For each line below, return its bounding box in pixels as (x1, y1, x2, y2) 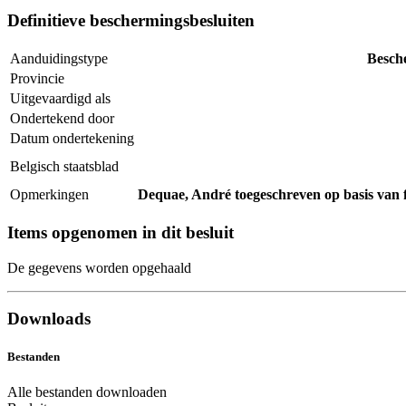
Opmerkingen (10, 187, 89, 203)
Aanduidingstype (10, 51, 108, 67)
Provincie (10, 71, 64, 87)
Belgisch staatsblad (10, 159, 119, 175)
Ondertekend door (10, 111, 114, 127)
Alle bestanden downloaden (7, 383, 167, 400)
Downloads (7, 309, 91, 329)
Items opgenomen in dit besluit (7, 222, 234, 242)
